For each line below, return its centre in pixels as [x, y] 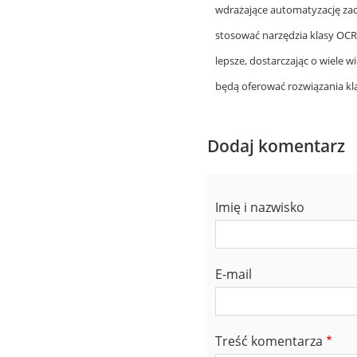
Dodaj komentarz [276, 145]
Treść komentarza [269, 341]
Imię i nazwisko [260, 207]
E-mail [233, 274]
